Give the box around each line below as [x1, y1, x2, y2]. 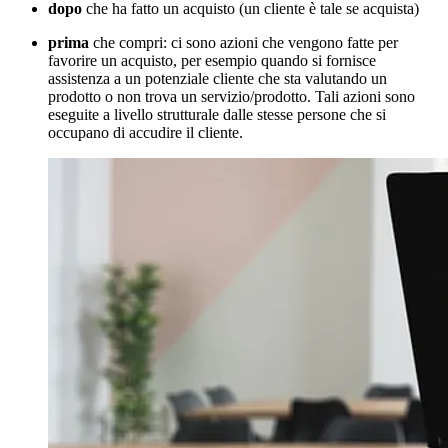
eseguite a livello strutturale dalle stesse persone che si [48, 105, 386, 123]
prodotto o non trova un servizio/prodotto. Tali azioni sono [48, 87, 415, 105]
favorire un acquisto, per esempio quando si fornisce [48, 51, 376, 69]
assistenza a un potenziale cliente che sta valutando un [48, 69, 387, 87]
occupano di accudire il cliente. [48, 123, 243, 141]
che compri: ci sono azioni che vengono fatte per [89, 33, 398, 51]
